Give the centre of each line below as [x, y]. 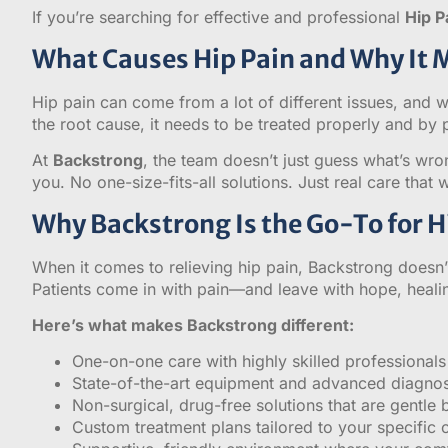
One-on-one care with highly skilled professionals [259, 361]
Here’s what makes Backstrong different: [193, 324]
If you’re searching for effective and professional [218, 17]
